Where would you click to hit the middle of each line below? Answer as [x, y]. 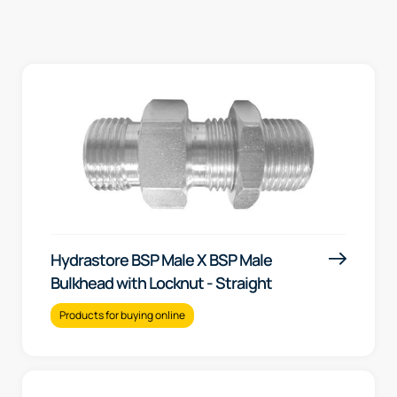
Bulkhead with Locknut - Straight [161, 282]
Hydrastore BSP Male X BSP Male [161, 259]
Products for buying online [122, 315]
